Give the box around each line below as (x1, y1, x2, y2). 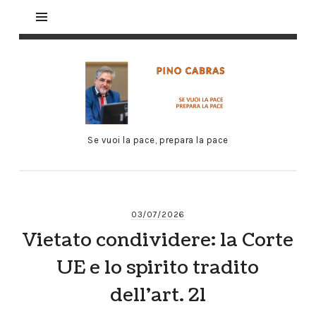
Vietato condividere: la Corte (22, 227, 294, 254)
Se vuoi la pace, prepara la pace (87, 135, 229, 146)
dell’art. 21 (109, 282, 206, 309)
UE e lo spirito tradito (56, 255, 260, 281)
